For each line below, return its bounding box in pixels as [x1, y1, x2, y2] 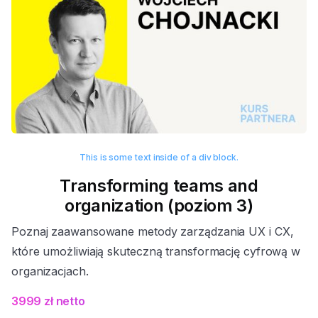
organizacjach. [11, 264, 89, 279]
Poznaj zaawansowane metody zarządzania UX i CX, [11, 224, 294, 239]
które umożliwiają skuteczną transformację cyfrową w [11, 244, 301, 259]
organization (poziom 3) [65, 195, 253, 216]
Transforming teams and [60, 175, 258, 197]
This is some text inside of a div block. [79, 152, 239, 163]
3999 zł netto [11, 294, 85, 309]
